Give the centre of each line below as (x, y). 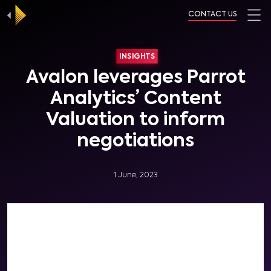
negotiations (135, 142)
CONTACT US (212, 15)
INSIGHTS (137, 57)
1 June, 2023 (135, 175)
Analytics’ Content (135, 99)
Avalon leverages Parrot (135, 78)
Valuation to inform (135, 120)
